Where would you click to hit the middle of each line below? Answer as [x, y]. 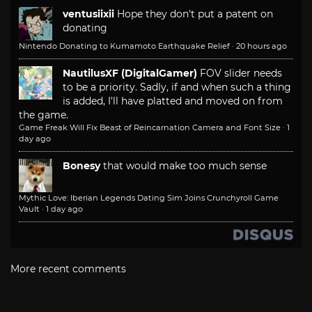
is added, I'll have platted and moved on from [173, 101]
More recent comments [68, 268]
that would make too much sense [185, 165]
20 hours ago [262, 46]
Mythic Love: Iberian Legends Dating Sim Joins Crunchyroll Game [149, 197]
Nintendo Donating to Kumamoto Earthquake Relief [124, 46]
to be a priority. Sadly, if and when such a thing [177, 87]
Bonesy [81, 165]
